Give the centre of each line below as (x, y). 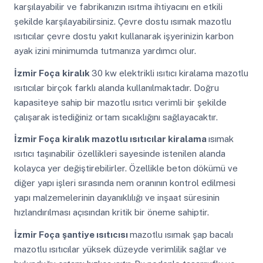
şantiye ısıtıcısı (96, 234)
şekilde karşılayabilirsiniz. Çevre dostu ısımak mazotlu (122, 21)
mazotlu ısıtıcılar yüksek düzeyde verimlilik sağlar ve (120, 249)
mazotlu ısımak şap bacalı (181, 234)
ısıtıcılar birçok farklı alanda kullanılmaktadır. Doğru (116, 87)
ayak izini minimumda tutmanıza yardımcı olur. (105, 50)
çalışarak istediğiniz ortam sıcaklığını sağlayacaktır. (116, 117)
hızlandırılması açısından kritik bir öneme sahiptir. (111, 213)
